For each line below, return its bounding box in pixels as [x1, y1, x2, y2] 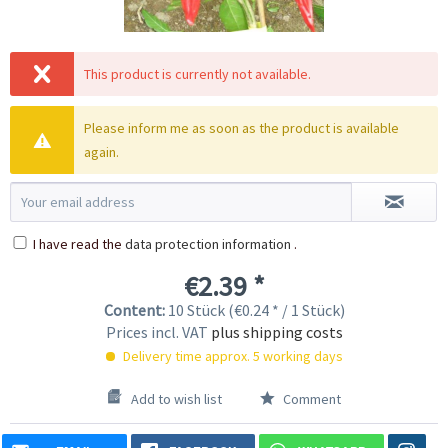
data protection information [125, 235, 291, 254]
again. [84, 143, 120, 162]
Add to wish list [131, 390, 222, 409]
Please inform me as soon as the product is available [84, 119, 400, 138]
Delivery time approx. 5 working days [119, 347, 343, 366]
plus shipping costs [210, 322, 343, 343]
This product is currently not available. [84, 65, 312, 84]
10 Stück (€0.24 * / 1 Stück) [167, 300, 345, 321]
